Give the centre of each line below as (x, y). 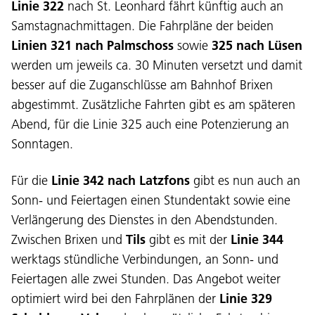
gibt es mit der (188, 239)
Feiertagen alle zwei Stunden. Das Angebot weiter (146, 278)
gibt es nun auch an (245, 180)
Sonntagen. (42, 143)
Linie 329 (246, 298)
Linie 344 (257, 239)
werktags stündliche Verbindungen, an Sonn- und (145, 259)
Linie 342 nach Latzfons (121, 180)
